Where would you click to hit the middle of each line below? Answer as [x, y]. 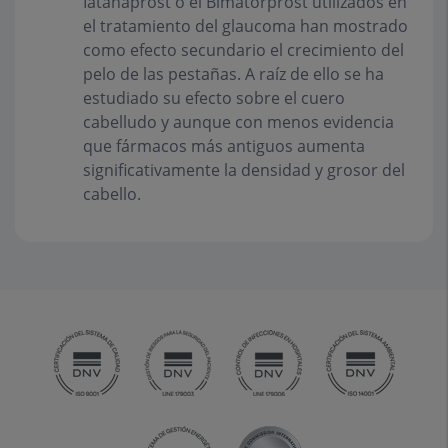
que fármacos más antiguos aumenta [224, 145]
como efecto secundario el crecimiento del [243, 49]
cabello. [112, 193]
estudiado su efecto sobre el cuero [214, 97]
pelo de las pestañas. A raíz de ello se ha [233, 73]
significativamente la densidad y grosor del [244, 169]
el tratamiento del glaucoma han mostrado [245, 25]
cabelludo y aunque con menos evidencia [238, 121]
